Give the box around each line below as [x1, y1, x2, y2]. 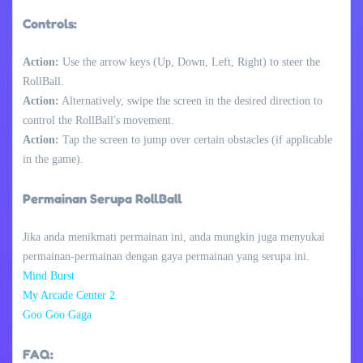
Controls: [23, 15, 77, 32]
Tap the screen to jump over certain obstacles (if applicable [59, 133, 332, 146]
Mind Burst [23, 269, 75, 282]
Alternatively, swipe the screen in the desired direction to [59, 94, 322, 107]
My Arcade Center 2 [23, 288, 115, 301]
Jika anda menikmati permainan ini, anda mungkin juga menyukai [23, 230, 325, 243]
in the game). [23, 152, 83, 165]
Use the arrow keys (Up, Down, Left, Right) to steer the [59, 55, 320, 68]
